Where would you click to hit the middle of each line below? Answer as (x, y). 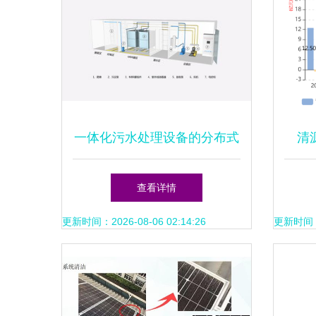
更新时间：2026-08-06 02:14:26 (134, 221)
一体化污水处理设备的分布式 (157, 138)
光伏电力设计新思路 (157, 180)
